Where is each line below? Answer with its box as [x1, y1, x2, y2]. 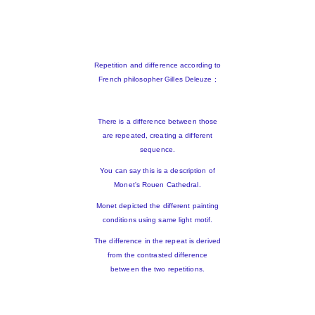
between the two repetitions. [110, 265, 205, 274]
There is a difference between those [97, 117, 218, 126]
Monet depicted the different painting [96, 202, 219, 210]
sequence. [140, 146, 175, 154]
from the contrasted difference [108, 251, 207, 259]
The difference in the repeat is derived [94, 237, 221, 245]
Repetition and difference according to [94, 61, 221, 70]
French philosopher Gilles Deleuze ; [98, 75, 217, 84]
